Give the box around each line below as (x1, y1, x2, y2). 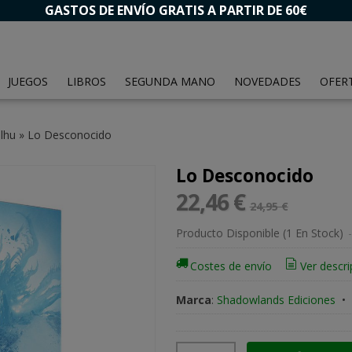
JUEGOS (8, 74, 48, 89)
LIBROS (67, 74, 106, 89)
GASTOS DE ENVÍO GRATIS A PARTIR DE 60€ (45, 2, 307, 19)
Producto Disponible (175, 225, 280, 240)
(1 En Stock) (282, 225, 346, 240)
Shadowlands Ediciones (216, 291, 335, 307)
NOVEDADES (234, 74, 301, 89)
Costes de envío (190, 258, 273, 274)
